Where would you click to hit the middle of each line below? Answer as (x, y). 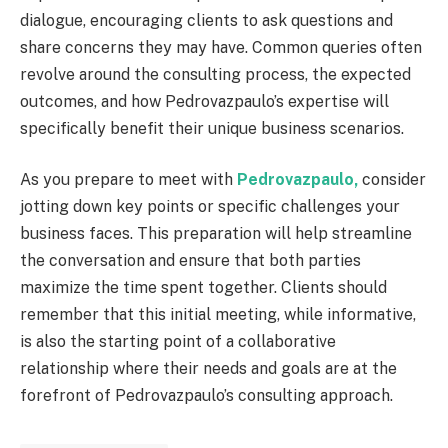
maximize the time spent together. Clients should (203, 288)
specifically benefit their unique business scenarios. (212, 128)
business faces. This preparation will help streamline (216, 234)
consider (392, 180)
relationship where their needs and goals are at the (208, 369)
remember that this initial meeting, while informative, (218, 315)
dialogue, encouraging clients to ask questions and (206, 20)
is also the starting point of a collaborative (178, 342)
